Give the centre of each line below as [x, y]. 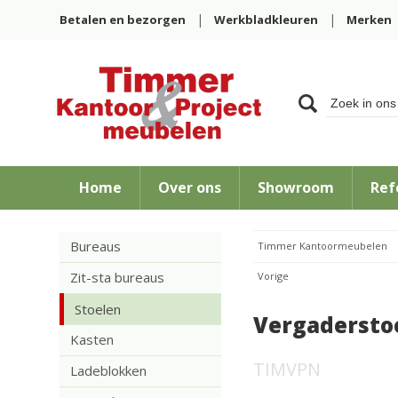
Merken [370, 20]
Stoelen [98, 309]
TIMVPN [287, 369]
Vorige [273, 276]
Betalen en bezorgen [123, 20]
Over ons [190, 187]
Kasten [92, 339]
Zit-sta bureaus [118, 277]
